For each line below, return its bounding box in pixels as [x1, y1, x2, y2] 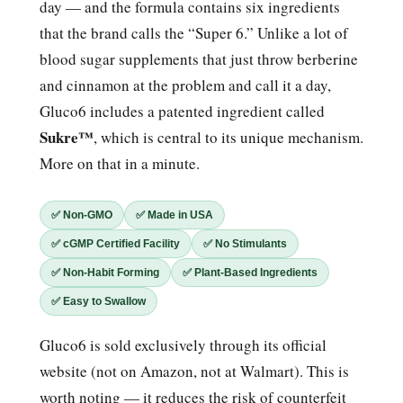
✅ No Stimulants [203, 237, 287, 249]
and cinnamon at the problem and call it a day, [40, 74, 331, 95]
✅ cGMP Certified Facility [51, 237, 180, 249]
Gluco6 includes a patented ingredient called [40, 100, 325, 121]
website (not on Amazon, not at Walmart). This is [40, 360, 349, 381]
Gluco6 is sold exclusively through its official [40, 334, 327, 355]
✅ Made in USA [136, 208, 213, 220]
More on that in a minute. [40, 152, 200, 174]
